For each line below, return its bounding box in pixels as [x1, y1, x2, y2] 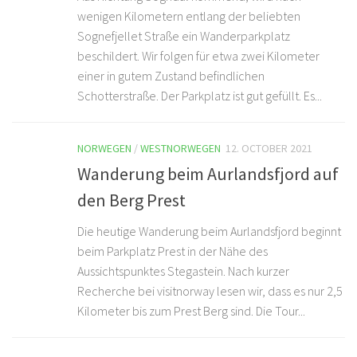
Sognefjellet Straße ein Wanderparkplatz [77, 27, 290, 44]
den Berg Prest [77, 188, 186, 211]
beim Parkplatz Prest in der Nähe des [77, 242, 268, 259]
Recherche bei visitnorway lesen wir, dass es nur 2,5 [77, 282, 343, 299]
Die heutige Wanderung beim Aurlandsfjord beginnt [77, 222, 341, 239]
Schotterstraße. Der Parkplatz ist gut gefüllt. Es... [77, 87, 322, 104]
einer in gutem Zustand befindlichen [77, 67, 265, 84]
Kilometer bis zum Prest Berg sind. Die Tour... [77, 302, 305, 319]
